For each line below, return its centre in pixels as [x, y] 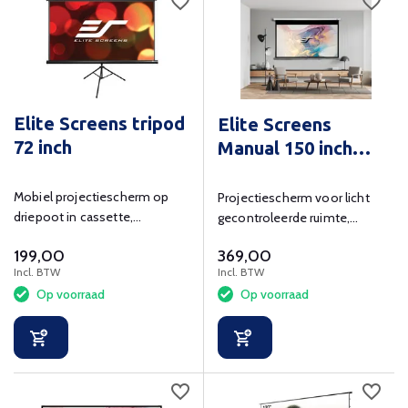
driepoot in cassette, [73, 217]
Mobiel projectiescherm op [92, 197]
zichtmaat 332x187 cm [280, 238]
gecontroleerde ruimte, [284, 218]
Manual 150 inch [285, 148]
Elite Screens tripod [99, 124]
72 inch [43, 148]
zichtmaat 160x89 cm [76, 237]
